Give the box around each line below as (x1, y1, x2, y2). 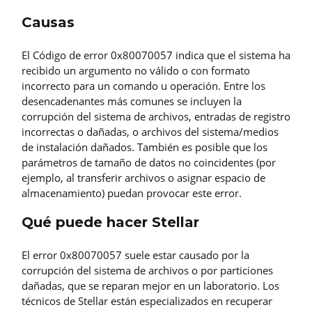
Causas (22, 14, 75, 31)
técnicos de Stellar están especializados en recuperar (22, 293, 272, 308)
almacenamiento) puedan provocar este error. (22, 186, 242, 201)
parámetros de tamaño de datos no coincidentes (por (22, 155, 276, 170)
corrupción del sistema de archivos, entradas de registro (22, 109, 290, 124)
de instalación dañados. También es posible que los (22, 140, 267, 155)
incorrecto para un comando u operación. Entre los (22, 79, 265, 93)
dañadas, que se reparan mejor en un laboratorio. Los (22, 278, 279, 292)
